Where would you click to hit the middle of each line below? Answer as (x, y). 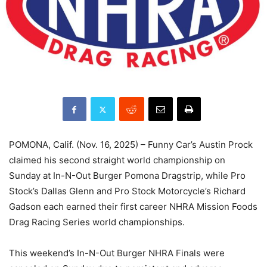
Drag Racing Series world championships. (97, 222)
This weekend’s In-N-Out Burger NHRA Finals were (117, 253)
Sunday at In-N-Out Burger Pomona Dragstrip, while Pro (127, 176)
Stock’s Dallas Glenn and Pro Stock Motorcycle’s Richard (127, 191)
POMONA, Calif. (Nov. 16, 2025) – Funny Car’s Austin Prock (131, 145)
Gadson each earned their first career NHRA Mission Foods (133, 207)
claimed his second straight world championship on (117, 160)
